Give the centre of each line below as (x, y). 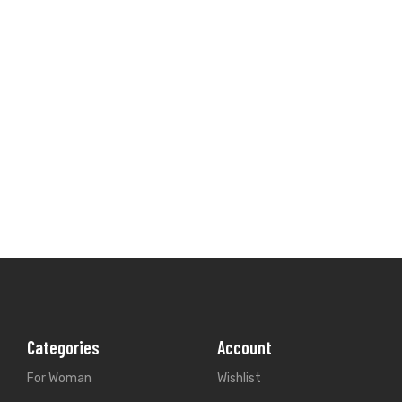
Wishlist (239, 379)
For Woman (59, 379)
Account (244, 348)
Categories (63, 348)
